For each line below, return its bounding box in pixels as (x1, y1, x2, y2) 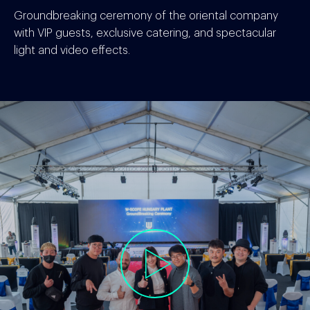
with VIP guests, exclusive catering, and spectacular (14, 28, 276, 39)
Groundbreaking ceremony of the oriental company (14, 10, 278, 21)
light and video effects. (14, 45, 130, 56)
